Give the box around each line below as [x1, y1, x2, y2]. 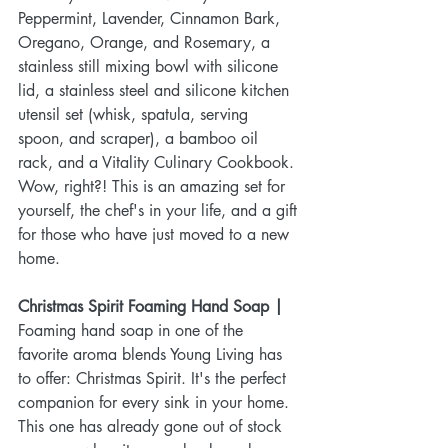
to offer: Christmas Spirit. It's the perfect [18, 367, 291, 389]
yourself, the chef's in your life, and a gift [18, 199, 302, 221]
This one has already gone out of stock [18, 415, 287, 437]
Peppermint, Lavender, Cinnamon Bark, [18, 7, 285, 29]
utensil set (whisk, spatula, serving [18, 103, 253, 125]
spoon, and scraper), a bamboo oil [18, 127, 263, 149]
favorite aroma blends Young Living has [18, 343, 287, 365]
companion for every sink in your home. [18, 391, 294, 413]
